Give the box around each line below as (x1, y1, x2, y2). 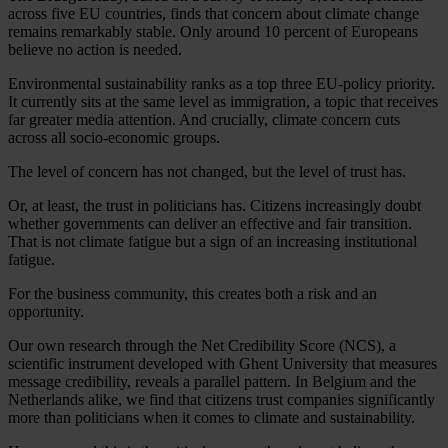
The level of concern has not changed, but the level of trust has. (8, 162, 406, 180)
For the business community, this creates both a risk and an (8, 284, 377, 302)
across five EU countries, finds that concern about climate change (8, 4, 419, 22)
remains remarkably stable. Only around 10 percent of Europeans (8, 22, 418, 40)
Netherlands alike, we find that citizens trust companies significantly (8, 390, 435, 408)
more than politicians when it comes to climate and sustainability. (8, 408, 415, 426)
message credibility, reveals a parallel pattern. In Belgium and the (8, 372, 416, 390)
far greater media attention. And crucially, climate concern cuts (8, 110, 400, 128)
